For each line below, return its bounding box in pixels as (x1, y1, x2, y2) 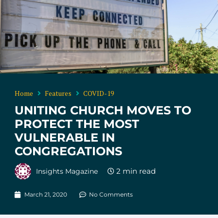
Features (45, 88, 72, 98)
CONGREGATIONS (15, 144, 122, 158)
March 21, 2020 (24, 190, 67, 198)
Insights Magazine (36, 167, 98, 175)
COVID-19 (83, 88, 114, 98)
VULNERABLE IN (15, 130, 115, 145)
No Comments (89, 190, 133, 198)
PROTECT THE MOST (15, 116, 139, 131)
